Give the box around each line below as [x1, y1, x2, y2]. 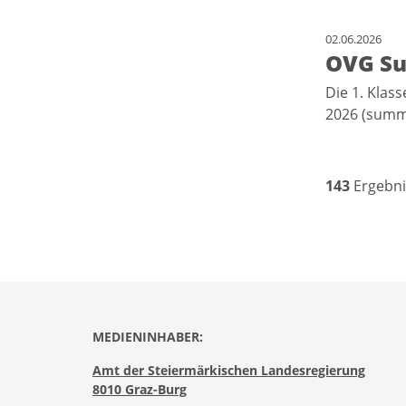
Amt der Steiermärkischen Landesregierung [92, 362, 365, 380]
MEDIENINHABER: [92, 328, 203, 346]
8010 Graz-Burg [92, 381, 187, 399]
